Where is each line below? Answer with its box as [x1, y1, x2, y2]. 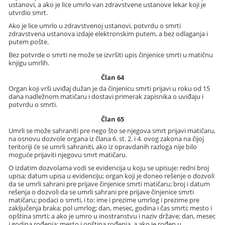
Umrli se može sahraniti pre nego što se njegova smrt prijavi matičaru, [9, 126, 216, 135]
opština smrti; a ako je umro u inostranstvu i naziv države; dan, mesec [9, 211, 216, 220]
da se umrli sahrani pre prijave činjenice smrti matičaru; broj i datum [9, 179, 210, 188]
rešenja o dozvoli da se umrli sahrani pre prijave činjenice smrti [9, 187, 194, 196]
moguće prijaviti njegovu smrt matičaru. [9, 150, 128, 159]
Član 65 [100, 115, 124, 124]
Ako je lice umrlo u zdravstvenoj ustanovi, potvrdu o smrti [9, 21, 181, 30]
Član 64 [100, 72, 124, 82]
